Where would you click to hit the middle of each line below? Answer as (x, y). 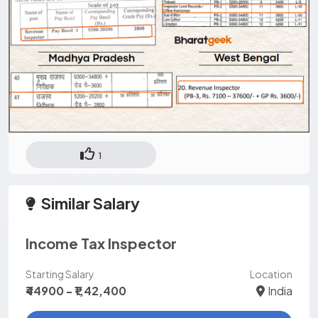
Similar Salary (89, 203)
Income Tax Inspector (101, 243)
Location (271, 274)
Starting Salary (60, 274)
